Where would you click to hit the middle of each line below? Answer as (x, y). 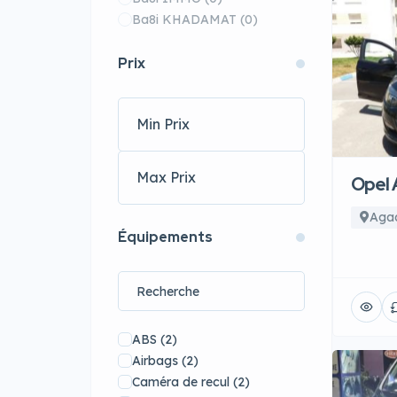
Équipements (165, 237)
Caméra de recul (181, 382)
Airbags (155, 361)
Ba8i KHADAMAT (186, 19)
